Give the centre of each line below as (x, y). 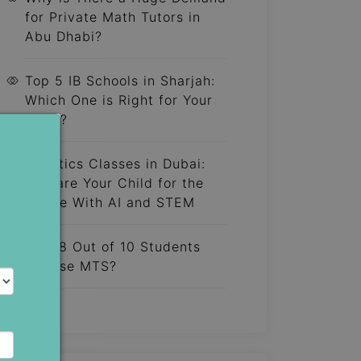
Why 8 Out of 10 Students (113, 247)
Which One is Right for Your (119, 100)
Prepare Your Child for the (114, 183)
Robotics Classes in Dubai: (115, 164)
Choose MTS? (71, 266)
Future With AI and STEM (110, 202)
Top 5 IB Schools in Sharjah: (120, 81)
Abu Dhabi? (64, 36)
